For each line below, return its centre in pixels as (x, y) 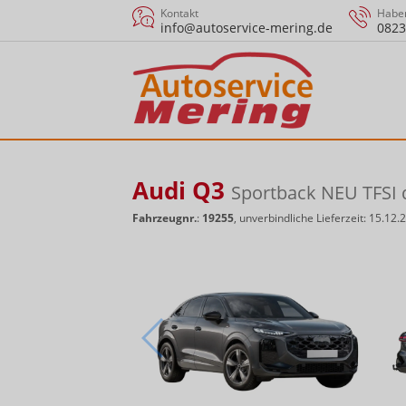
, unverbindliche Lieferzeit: (301, 217)
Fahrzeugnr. (164, 217)
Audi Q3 (182, 190)
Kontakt (179, 13)
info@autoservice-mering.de (246, 28)
